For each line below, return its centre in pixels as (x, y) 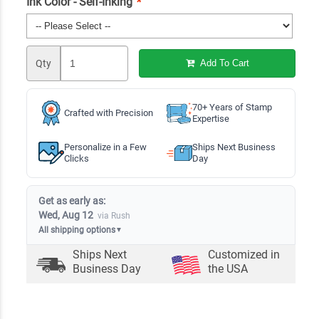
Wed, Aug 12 (66, 215)
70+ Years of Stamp (232, 107)
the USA (228, 268)
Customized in (244, 254)
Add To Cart (223, 63)
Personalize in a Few (105, 147)
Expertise (210, 118)
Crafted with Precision (108, 113)
